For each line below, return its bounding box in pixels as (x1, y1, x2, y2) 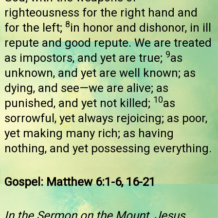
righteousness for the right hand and (4, 5, 198, 19)
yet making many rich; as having (4, 126, 174, 140)
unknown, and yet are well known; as (4, 66, 196, 80)
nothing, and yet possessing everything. (4, 141, 212, 155)
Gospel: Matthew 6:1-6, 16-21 (4, 175, 155, 189)
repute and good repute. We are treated (4, 36, 212, 50)
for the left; (4, 20, 65, 35)
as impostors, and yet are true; (4, 51, 165, 65)
